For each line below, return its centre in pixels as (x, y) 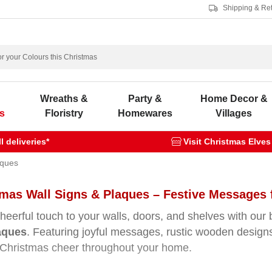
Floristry (64, 113)
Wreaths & (64, 99)
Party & (145, 99)
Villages (234, 113)
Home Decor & (234, 99)
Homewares (145, 113)
